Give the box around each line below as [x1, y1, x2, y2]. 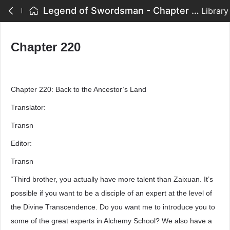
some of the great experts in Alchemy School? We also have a [11, 217, 212, 225]
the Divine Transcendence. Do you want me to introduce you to [11, 203, 215, 211]
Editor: [11, 139, 32, 147]
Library [201, 6, 228, 16]
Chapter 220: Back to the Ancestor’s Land [11, 85, 146, 93]
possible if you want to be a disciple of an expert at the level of [11, 189, 212, 197]
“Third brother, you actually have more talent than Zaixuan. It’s [11, 175, 213, 183]
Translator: [11, 103, 46, 111]
